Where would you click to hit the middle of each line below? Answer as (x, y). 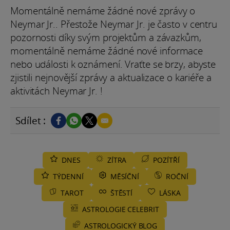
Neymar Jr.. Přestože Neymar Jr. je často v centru (114, 24)
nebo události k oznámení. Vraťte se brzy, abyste (113, 64)
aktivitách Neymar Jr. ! (56, 91)
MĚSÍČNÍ (125, 176)
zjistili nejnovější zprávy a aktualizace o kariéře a (111, 77)
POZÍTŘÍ (166, 160)
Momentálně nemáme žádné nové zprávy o (103, 11)
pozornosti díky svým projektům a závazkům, (106, 37)
